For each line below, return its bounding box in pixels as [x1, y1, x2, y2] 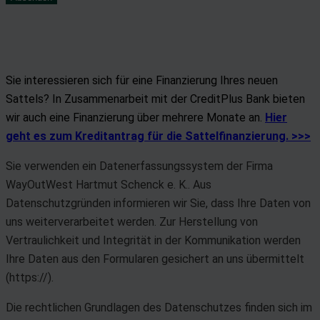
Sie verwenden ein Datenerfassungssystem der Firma [6, 159, 273, 173]
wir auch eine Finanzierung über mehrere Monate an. [6, 110, 265, 124]
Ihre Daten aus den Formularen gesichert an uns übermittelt [6, 251, 304, 266]
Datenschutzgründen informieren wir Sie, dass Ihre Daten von [6, 196, 311, 210]
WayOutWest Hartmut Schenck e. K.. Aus [6, 177, 211, 191]
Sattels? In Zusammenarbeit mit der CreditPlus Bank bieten [6, 91, 305, 106]
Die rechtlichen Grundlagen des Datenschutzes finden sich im [6, 300, 312, 314]
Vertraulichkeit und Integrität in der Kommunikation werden [6, 233, 301, 247]
